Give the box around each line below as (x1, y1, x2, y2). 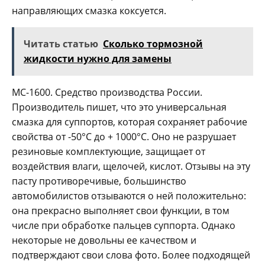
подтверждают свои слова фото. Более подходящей (12, 248, 250, 262)
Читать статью (24, 37, 98, 51)
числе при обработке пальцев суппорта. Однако (12, 219, 235, 232)
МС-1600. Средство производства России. (12, 86, 202, 99)
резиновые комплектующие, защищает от (12, 145, 205, 159)
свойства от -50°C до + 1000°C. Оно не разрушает (12, 130, 236, 144)
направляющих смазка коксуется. (12, 4, 166, 18)
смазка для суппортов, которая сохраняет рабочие (12, 115, 247, 129)
